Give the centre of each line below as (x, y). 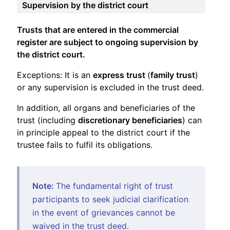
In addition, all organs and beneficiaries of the (106, 108)
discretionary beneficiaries (130, 120)
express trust (120, 75)
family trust (173, 75)
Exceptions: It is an (55, 75)
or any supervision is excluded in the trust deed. (110, 87)
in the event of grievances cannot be (104, 212)
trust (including (47, 120)
